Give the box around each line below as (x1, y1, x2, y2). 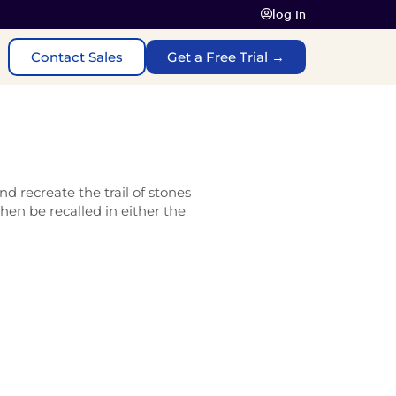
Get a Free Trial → (167, 49, 285, 65)
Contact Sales (31, 49, 123, 65)
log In (271, 6, 306, 22)
